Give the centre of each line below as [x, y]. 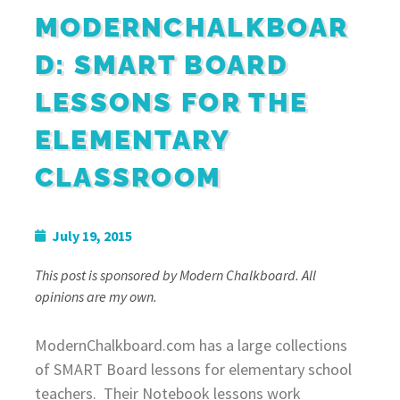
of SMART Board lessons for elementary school [193, 369]
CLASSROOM [128, 177]
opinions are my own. [96, 296]
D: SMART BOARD [161, 64]
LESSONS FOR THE [171, 102]
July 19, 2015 [92, 235]
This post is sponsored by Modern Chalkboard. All [175, 275]
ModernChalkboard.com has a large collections [191, 345]
